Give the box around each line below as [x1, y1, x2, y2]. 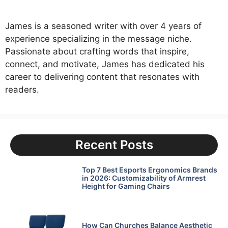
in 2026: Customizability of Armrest [81, 174, 206, 182]
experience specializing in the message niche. [5, 33, 192, 44]
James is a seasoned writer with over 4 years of [5, 20, 202, 31]
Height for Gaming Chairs [81, 182, 170, 190]
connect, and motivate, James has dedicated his [5, 59, 205, 69]
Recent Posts [75, 137, 153, 152]
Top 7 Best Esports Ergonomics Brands [81, 165, 217, 174]
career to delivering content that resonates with [5, 71, 199, 82]
